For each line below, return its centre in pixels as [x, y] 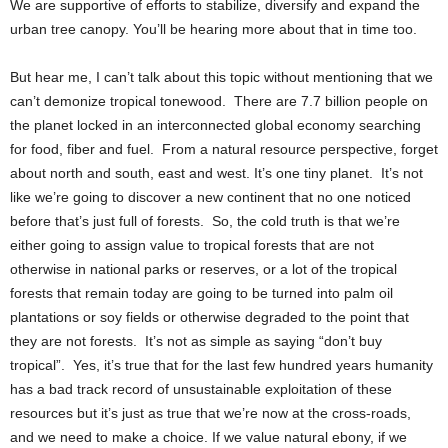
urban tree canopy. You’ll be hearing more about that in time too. [213, 28]
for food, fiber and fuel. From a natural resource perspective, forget [224, 148]
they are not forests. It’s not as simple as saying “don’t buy [196, 340]
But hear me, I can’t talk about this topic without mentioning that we [221, 76]
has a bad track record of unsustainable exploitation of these [201, 388]
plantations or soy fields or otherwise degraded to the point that [209, 316]
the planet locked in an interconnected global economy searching [215, 124]
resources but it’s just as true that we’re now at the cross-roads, [210, 412]
